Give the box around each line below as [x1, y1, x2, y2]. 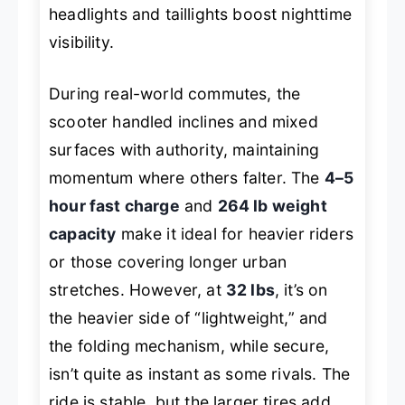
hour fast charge [49, 196, 180, 216]
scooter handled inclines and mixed [49, 112, 318, 132]
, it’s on [274, 280, 328, 300]
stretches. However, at [49, 280, 226, 300]
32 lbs [225, 280, 275, 300]
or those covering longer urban [49, 252, 287, 272]
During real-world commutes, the [49, 84, 301, 104]
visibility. [49, 32, 114, 52]
